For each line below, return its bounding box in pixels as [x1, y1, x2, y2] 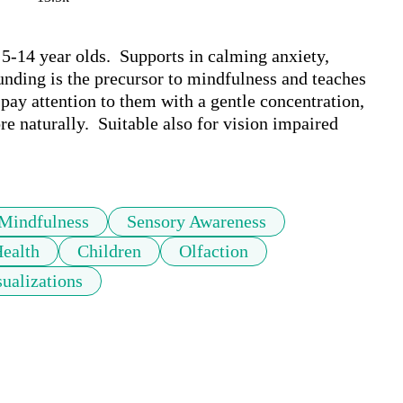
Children [77, 241, 141, 262]
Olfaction [179, 241, 248, 262]
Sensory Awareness [127, 211, 266, 232]
